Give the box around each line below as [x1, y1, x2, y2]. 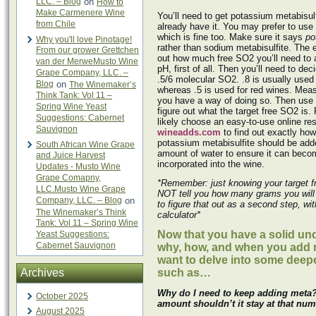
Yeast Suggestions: [36, 229, 109, 240]
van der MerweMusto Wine [36, 56, 138, 67]
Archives [20, 267, 64, 279]
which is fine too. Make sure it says [157, 32, 305, 42]
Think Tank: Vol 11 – [36, 90, 112, 101]
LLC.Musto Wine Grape [36, 184, 126, 195]
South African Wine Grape [36, 140, 135, 150]
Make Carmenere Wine [36, 8, 125, 18]
